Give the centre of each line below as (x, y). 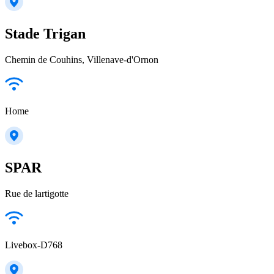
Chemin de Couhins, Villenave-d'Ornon (82, 59)
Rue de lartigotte (37, 193)
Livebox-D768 (34, 245)
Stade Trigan (45, 33)
